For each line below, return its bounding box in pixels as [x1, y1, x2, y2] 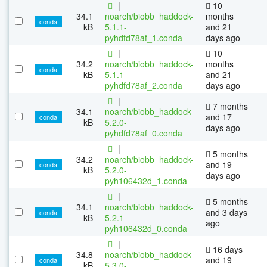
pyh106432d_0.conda [105, 222, 187, 234]
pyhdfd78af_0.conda [105, 126, 182, 139]
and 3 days [206, 206, 247, 218]
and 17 [206, 110, 232, 123]
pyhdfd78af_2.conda [105, 79, 182, 91]
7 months [210, 100, 248, 112]
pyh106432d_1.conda [105, 174, 187, 187]
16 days [210, 243, 243, 255]
